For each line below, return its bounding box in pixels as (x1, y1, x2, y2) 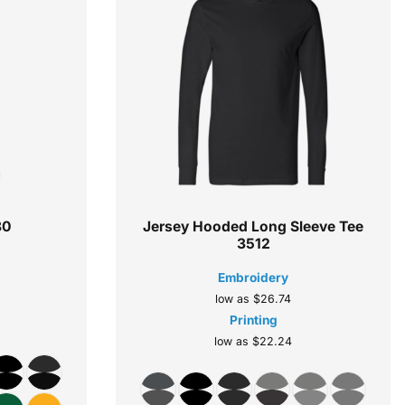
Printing (229, 313, 278, 327)
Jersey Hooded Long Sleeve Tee (143, 218, 364, 235)
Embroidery (218, 270, 289, 285)
